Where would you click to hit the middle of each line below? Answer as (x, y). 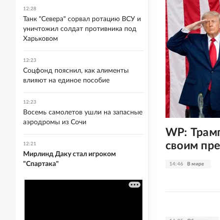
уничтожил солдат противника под (80, 29)
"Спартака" (41, 164)
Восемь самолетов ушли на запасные (83, 112)
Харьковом (41, 39)
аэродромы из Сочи (55, 122)
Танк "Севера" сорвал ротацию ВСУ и (82, 19)
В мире (196, 164)
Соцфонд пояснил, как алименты (76, 71)
